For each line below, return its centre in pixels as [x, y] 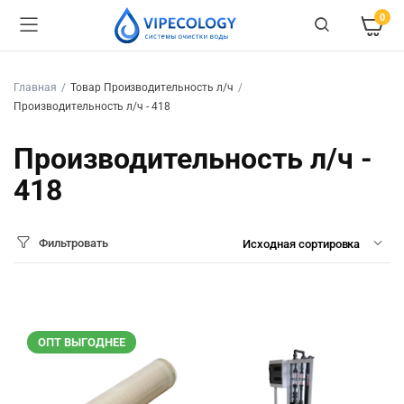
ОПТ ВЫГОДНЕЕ [82, 342]
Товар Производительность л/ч [151, 87]
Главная [35, 87]
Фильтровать [74, 243]
